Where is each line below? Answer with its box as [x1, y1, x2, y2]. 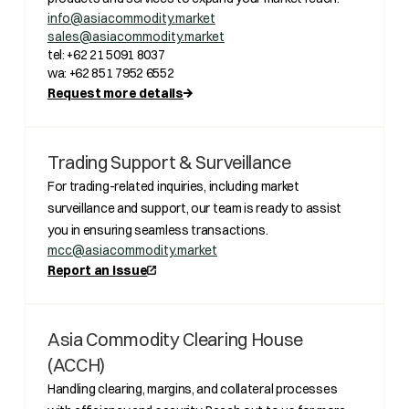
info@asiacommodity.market [47, 10, 215, 26]
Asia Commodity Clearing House [47, 328, 304, 351]
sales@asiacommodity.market [47, 28, 225, 45]
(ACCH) [47, 353, 106, 376]
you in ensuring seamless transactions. [47, 222, 268, 238]
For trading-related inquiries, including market [47, 178, 299, 194]
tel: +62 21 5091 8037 [47, 47, 165, 63]
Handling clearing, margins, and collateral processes [47, 381, 338, 397]
